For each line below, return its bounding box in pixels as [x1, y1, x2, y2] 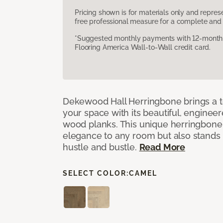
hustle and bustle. [63, 141, 139, 152]
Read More [139, 141, 185, 152]
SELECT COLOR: [63, 169, 129, 177]
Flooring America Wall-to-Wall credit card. [75, 43, 211, 51]
